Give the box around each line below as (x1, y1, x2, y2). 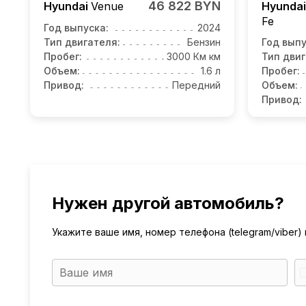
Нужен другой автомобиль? (52, 193, 284, 214)
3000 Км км (167, 51, 221, 63)
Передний (172, 79, 221, 92)
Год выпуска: (44, 22, 109, 34)
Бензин (187, 36, 221, 48)
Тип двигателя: (44, 36, 120, 48)
